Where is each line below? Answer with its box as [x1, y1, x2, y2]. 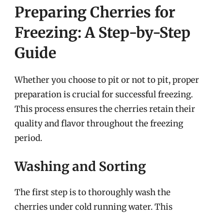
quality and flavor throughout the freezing [15, 118, 183, 129]
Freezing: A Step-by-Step [15, 23, 190, 42]
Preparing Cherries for [15, 3, 175, 21]
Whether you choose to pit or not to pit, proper [15, 75, 199, 85]
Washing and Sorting [15, 158, 146, 174]
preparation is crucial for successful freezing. [15, 89, 193, 100]
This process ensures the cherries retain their [15, 104, 195, 114]
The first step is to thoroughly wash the [15, 186, 170, 198]
